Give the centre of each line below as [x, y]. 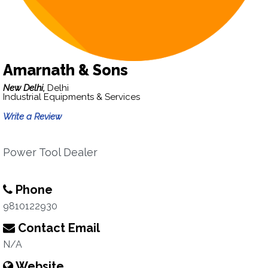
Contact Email [57, 228]
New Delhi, [25, 88]
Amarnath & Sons [66, 70]
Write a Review [32, 117]
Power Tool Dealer [50, 152]
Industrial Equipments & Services [71, 97]
